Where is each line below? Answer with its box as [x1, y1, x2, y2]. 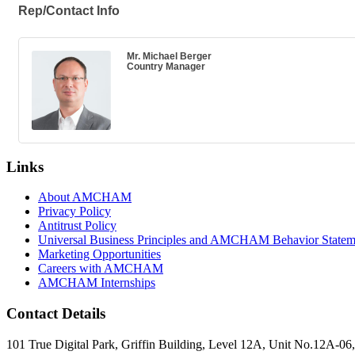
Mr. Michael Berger [127, 51, 212, 62]
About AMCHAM [38, 190, 132, 204]
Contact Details [6, 305, 105, 323]
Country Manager [127, 61, 205, 72]
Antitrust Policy [38, 219, 116, 233]
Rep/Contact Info [18, 3, 120, 18]
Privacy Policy [38, 204, 111, 219]
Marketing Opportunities [38, 247, 161, 261]
